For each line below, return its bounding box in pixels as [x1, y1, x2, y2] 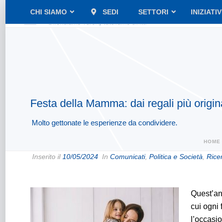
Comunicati [110, 153, 145, 161]
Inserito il [30, 153, 62, 161]
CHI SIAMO [30, 8, 67, 16]
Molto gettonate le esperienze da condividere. [32, 118, 177, 127]
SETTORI [138, 8, 168, 16]
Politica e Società [149, 153, 203, 161]
